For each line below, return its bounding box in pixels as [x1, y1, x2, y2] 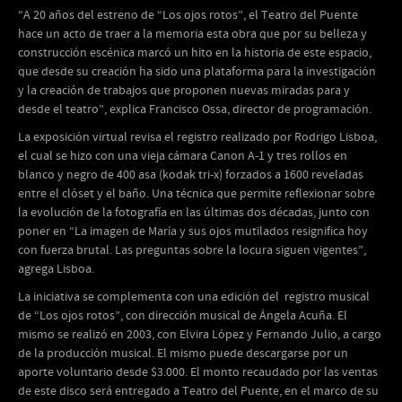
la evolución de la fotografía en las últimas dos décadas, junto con [18, 205, 370, 221]
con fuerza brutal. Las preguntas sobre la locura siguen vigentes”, [18, 242, 366, 258]
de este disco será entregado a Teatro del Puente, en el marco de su [18, 383, 379, 399]
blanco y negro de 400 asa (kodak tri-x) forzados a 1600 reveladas [18, 167, 363, 183]
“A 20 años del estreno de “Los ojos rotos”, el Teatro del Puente [18, 7, 358, 23]
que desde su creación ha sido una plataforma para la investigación [18, 64, 376, 80]
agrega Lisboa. [18, 261, 94, 277]
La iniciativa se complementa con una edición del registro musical [18, 289, 370, 305]
